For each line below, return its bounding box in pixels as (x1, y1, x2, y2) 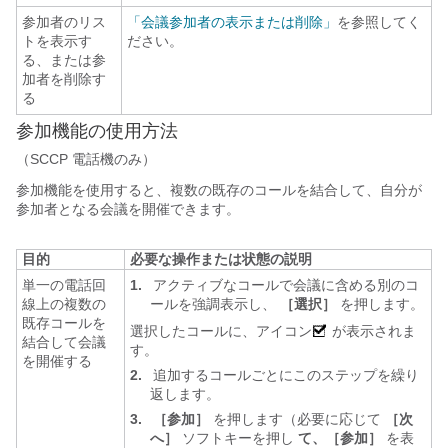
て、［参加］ (294, 430, 382, 446)
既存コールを (22, 315, 106, 331)
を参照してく (337, 14, 421, 30)
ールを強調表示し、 (150, 296, 276, 312)
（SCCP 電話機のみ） (16, 151, 156, 167)
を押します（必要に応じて (209, 411, 381, 427)
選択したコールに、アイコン (130, 323, 312, 339)
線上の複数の (22, 296, 106, 312)
